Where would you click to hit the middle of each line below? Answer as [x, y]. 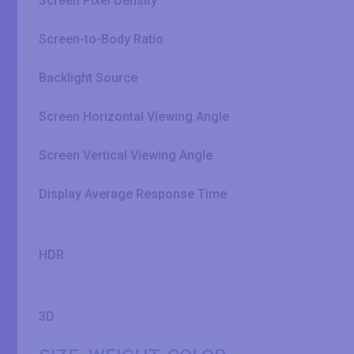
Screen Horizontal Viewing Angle [134, 117]
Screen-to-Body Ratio [101, 39]
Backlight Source [88, 78]
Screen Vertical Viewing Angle [126, 155]
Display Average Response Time [133, 194]
